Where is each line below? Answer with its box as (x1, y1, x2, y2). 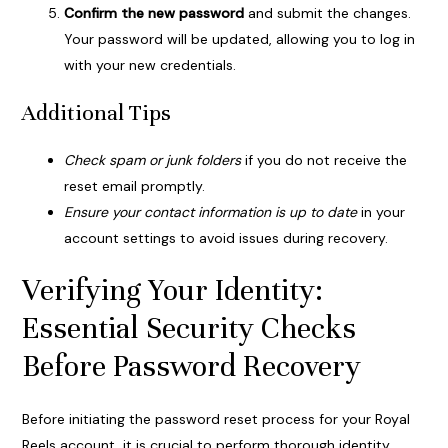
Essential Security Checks (21, 310, 356, 348)
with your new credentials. (63, 56, 236, 75)
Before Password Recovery (21, 348, 361, 386)
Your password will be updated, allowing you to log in (63, 30, 415, 49)
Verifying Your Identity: (21, 272, 323, 310)
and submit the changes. (243, 4, 411, 23)
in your (356, 203, 405, 222)
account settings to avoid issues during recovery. (63, 229, 388, 248)
